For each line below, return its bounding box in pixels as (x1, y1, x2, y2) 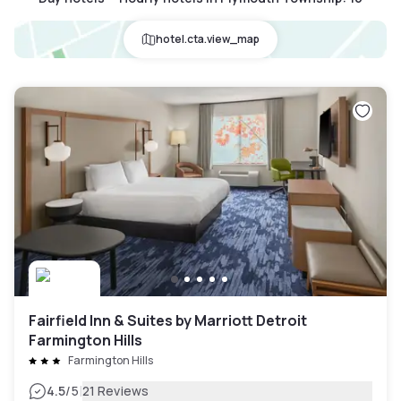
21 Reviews (81, 381, 149, 399)
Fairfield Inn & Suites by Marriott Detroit (29, 310, 307, 330)
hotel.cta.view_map (156, 30, 260, 47)
